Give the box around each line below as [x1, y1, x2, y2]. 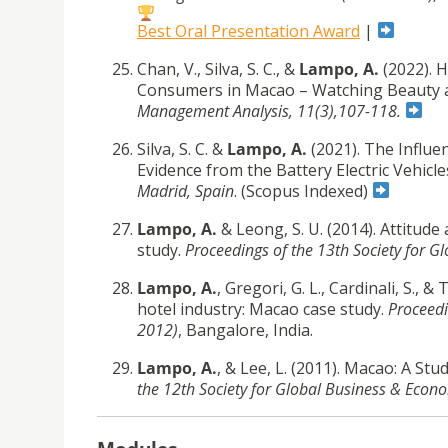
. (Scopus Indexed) [234, 179, 372, 202]
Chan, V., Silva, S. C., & [137, 57, 299, 80]
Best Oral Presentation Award [137, 19, 360, 42]
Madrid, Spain [137, 179, 234, 202]
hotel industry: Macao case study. [137, 297, 388, 320]
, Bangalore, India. [178, 318, 313, 341]
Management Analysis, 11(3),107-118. [137, 99, 401, 122]
